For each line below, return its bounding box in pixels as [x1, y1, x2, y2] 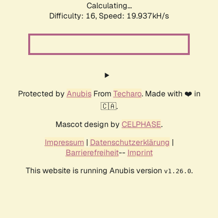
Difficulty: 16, [49, 11, 99, 21]
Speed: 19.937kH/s [99, 11, 169, 21]
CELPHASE [122, 119, 161, 130]
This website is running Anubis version [25, 165, 164, 176]
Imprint [127, 147, 153, 158]
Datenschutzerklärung [90, 137, 170, 148]
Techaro [113, 89, 142, 99]
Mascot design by [55, 119, 122, 130]
